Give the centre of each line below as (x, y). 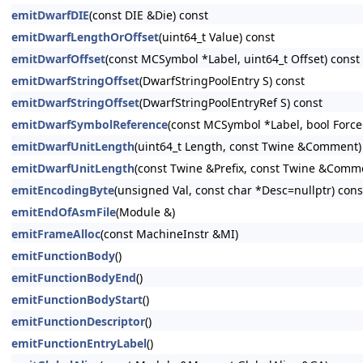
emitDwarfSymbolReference (90, 124)
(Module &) (145, 212)
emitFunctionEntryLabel (79, 343)
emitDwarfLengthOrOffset (85, 37)
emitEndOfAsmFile (64, 212)
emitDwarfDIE (50, 15)
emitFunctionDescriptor (78, 321)
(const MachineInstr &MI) (169, 234)
